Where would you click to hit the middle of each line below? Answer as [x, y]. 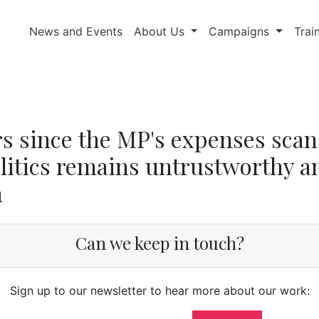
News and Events [75, 31]
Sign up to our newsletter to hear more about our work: [159, 291]
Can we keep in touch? [159, 243]
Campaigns [241, 31]
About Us [161, 31]
